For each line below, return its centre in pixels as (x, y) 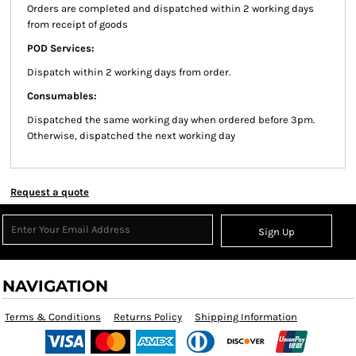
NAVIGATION (55, 286)
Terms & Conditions (53, 317)
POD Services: (61, 48)
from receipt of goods (77, 24)
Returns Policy (148, 317)
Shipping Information (246, 317)
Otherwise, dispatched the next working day (131, 135)
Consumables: (62, 96)
